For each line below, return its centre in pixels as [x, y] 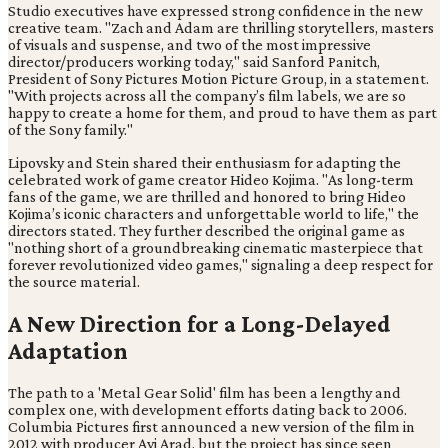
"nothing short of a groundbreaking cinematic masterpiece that [215, 248]
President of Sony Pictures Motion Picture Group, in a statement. [218, 79]
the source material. [74, 282]
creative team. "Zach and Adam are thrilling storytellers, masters [221, 28]
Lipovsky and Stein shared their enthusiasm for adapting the [204, 163]
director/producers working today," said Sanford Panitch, [194, 62]
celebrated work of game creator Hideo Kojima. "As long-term [211, 180]
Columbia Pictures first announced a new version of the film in [211, 427]
